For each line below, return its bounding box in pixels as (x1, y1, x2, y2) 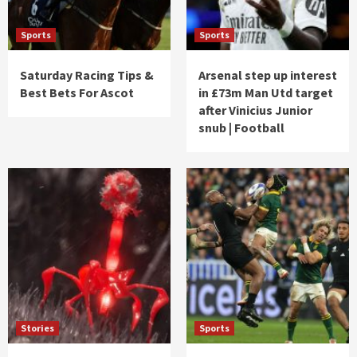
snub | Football (198, 120, 284, 136)
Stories (21, 322, 54, 335)
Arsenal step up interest (198, 67, 337, 84)
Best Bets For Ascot (20, 84, 134, 101)
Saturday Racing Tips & (20, 67, 154, 84)
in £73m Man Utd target (198, 84, 333, 101)
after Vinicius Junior (198, 102, 312, 119)
